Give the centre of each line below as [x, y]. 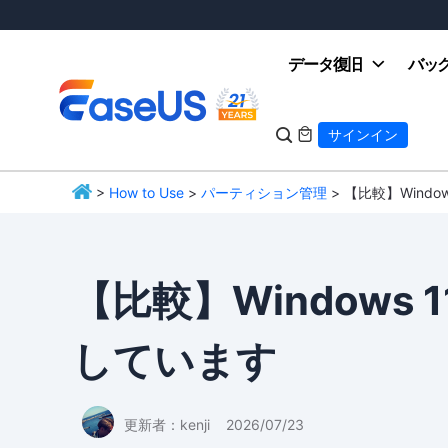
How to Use [146, 192]
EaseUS [78, 227]
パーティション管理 [264, 192]
